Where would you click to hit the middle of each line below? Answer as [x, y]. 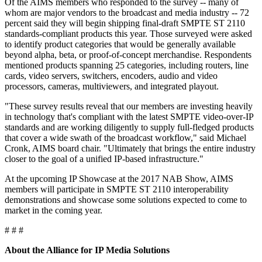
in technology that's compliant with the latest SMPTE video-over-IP [129, 116]
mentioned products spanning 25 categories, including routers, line [127, 65]
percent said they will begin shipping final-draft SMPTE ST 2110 [125, 23]
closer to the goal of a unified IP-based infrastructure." [104, 158]
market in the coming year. [54, 210]
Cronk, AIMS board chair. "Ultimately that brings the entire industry [130, 148]
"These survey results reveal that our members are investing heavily [129, 106]
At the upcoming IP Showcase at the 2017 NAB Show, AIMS [119, 178]
